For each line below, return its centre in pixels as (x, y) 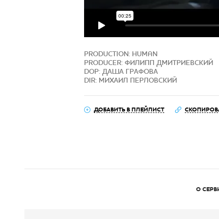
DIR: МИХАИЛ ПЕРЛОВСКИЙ (131, 80)
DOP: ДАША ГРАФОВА (121, 71)
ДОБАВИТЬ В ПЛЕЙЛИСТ (129, 109)
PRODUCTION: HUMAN (121, 54)
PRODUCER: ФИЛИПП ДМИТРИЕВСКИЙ (149, 63)
